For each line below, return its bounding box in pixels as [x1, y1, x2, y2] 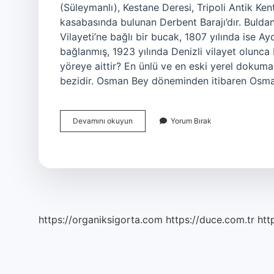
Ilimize [132, 138, 154, 147]
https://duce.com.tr [166, 213, 254, 226]
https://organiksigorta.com [39, 213, 163, 226]
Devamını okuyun [73, 116, 133, 125]
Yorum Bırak [171, 116, 212, 125]
